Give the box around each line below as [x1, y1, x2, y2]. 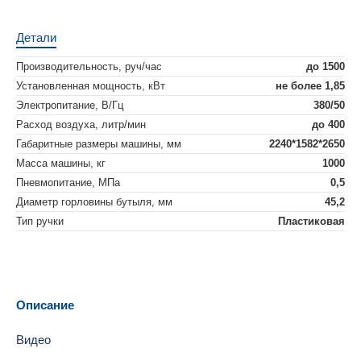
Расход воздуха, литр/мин [16, 118, 146, 131]
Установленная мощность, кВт [16, 80, 165, 93]
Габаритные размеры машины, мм [16, 138, 181, 151]
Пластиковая [278, 215, 345, 228]
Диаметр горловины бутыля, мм [16, 196, 172, 209]
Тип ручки [16, 215, 64, 228]
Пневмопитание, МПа [16, 176, 120, 189]
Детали [16, 31, 56, 45]
